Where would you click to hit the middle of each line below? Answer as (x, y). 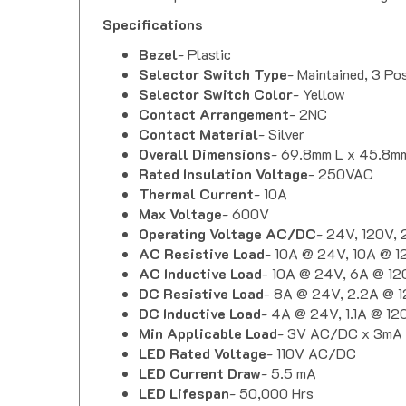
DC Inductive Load (200, 297)
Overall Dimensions (205, 138)
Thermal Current (196, 178)
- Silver (281, 118)
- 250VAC (341, 158)
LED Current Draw (200, 357)
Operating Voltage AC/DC (227, 217)
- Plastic (204, 38)
